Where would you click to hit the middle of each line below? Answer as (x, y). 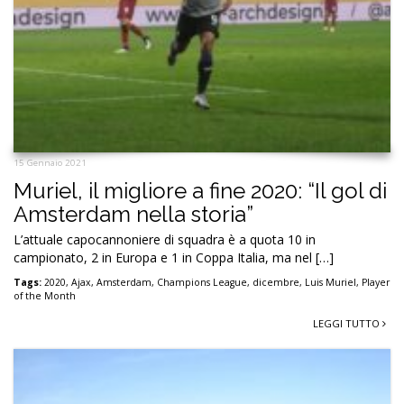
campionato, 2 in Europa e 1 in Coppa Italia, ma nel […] (174, 258)
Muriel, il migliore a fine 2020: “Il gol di (200, 191)
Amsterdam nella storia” (133, 215)
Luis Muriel (331, 283)
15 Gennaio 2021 (50, 163)
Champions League (202, 283)
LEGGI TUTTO (348, 324)
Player (376, 283)
